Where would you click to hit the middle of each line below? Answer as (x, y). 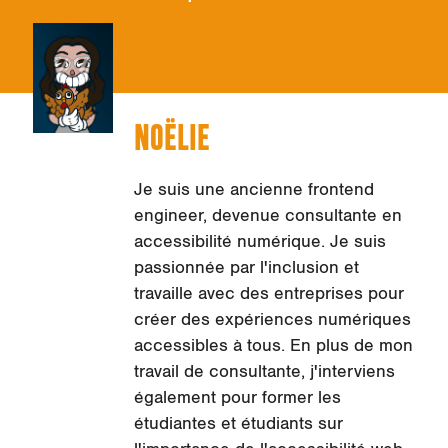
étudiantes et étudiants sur (238, 423)
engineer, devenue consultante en (267, 215)
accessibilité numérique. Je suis (259, 241)
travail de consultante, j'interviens (264, 371)
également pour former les (237, 397)
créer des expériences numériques (272, 319)
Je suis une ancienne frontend (253, 189)
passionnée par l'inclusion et (246, 267)
